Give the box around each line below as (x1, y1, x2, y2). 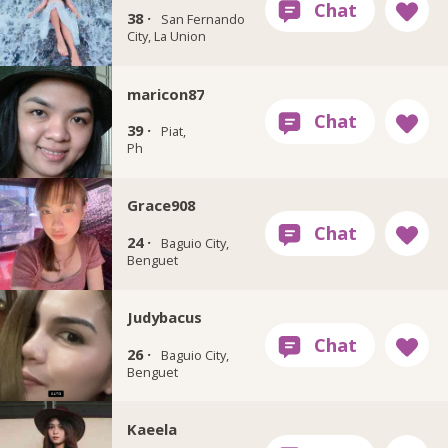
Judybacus (126, 307, 202, 328)
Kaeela (126, 418, 177, 439)
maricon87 (126, 83, 204, 104)
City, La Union (126, 27, 206, 46)
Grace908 (126, 195, 195, 216)
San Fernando (160, 10, 245, 29)
